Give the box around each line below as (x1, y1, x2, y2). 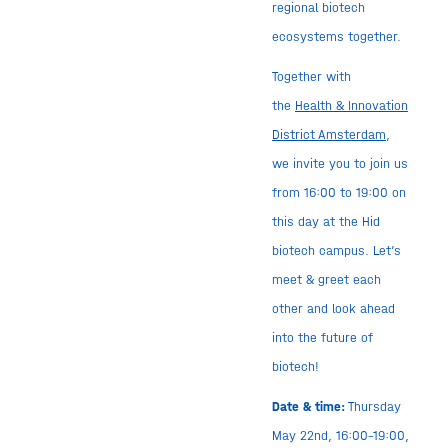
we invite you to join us (271, 155, 408, 171)
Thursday (344, 398, 401, 414)
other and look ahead (271, 300, 395, 316)
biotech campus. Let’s (271, 242, 401, 258)
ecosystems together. (271, 28, 401, 44)
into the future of (271, 329, 373, 345)
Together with (271, 68, 351, 84)
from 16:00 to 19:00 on (271, 184, 406, 200)
